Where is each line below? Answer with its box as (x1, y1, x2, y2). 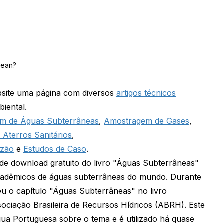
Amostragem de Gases (104, 116, 189, 126)
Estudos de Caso (23, 144, 86, 154)
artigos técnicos (116, 88, 176, 98)
